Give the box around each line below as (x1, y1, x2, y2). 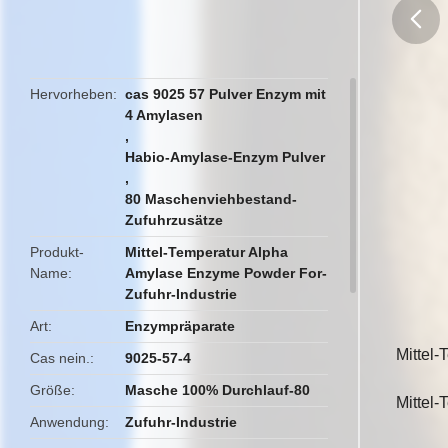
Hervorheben (30, 86, 113, 102)
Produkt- (30, 244, 84, 260)
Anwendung (30, 414, 105, 430)
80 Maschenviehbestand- (125, 191, 298, 207)
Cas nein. (30, 350, 90, 366)
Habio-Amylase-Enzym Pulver (125, 149, 326, 165)
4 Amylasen (125, 107, 204, 123)
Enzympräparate (125, 318, 236, 334)
